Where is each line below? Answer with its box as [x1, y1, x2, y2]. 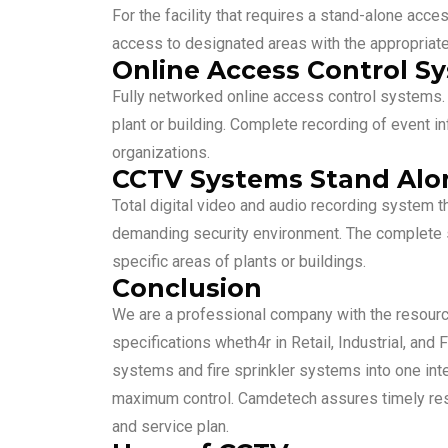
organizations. [112, 142, 210, 162]
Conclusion [112, 272, 262, 303]
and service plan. [112, 416, 229, 436]
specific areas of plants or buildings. [112, 251, 366, 271]
